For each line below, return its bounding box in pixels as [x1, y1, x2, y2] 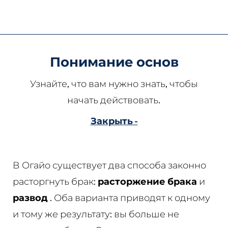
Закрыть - [90, 115, 138, 126]
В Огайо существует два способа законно [12, 159, 206, 170]
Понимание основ [49, 53, 179, 70]
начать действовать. [67, 94, 161, 105]
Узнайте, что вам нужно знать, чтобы [30, 78, 198, 89]
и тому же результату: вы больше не [12, 208, 179, 219]
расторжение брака [97, 176, 197, 187]
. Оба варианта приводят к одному [47, 192, 210, 203]
